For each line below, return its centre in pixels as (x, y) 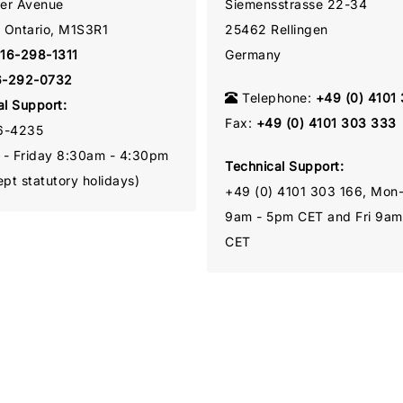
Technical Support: (284, 166)
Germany (253, 54)
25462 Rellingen (277, 29)
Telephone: (277, 97)
